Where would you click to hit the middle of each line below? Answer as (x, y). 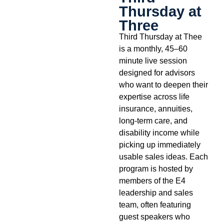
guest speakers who (154, 217)
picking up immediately (159, 145)
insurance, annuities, (155, 109)
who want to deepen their (163, 85)
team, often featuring (155, 205)
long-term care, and (153, 121)
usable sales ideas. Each (163, 157)
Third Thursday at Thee (160, 37)
